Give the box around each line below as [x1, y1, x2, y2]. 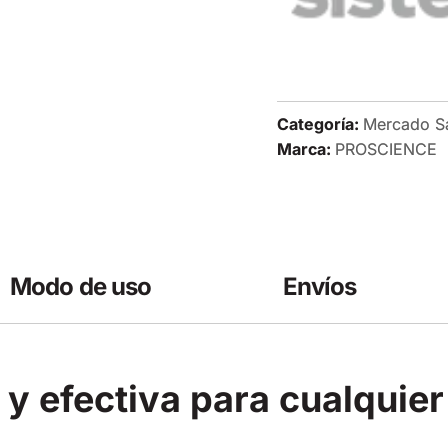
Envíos [282, 271, 357, 301]
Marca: [277, 138, 332, 159]
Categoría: [277, 113, 360, 134]
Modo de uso [10, 271, 152, 301]
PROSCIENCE [335, 138, 438, 159]
